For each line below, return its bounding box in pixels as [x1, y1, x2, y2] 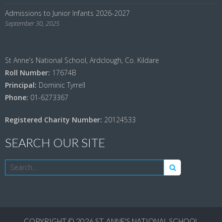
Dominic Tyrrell [37, 80, 85, 90]
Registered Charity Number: [5, 114, 104, 124]
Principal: [5, 80, 37, 90]
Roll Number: [5, 67, 50, 77]
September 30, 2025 [5, 18, 59, 28]
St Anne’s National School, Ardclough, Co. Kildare [5, 55, 159, 65]
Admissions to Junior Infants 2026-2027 [5, 8, 130, 18]
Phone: [5, 92, 28, 102]
